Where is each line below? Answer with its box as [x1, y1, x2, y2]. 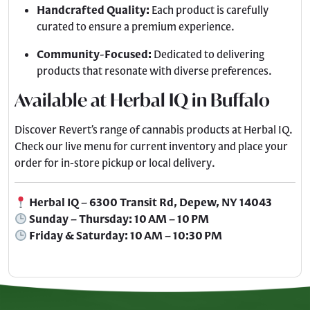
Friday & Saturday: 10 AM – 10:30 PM [29, 228, 223, 242]
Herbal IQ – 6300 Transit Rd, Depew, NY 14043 [29, 195, 273, 209]
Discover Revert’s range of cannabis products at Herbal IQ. [15, 122, 293, 136]
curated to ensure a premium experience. [37, 19, 235, 33]
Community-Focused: [37, 47, 152, 61]
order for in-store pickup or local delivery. [15, 156, 215, 170]
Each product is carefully [152, 3, 268, 17]
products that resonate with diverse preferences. [37, 64, 272, 77]
